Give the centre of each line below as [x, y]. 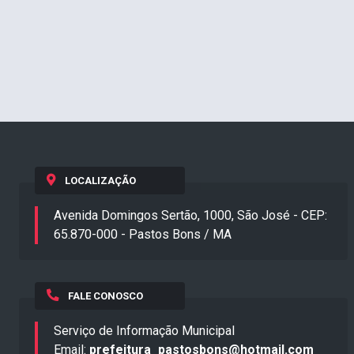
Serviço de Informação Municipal [144, 331]
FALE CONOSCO [105, 296]
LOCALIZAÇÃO [100, 181]
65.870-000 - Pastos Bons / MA [143, 235]
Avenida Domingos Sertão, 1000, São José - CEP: [190, 216]
